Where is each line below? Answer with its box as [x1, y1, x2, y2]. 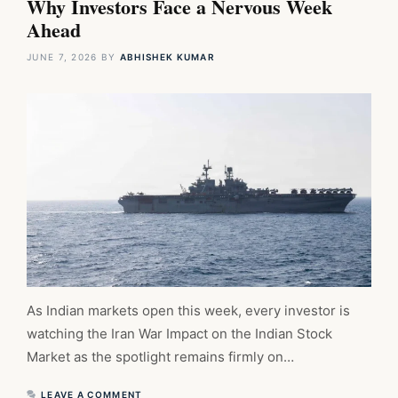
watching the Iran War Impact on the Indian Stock [27, 324, 332, 342]
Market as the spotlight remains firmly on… [27, 347, 294, 365]
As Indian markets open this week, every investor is [27, 301, 350, 319]
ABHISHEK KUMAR [119, 51, 216, 62]
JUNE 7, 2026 [27, 51, 98, 62]
